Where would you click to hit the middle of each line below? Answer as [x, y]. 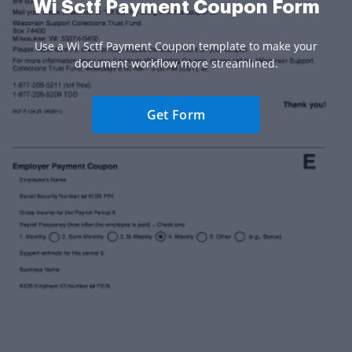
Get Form [176, 114]
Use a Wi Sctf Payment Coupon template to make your [176, 46]
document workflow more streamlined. [176, 63]
